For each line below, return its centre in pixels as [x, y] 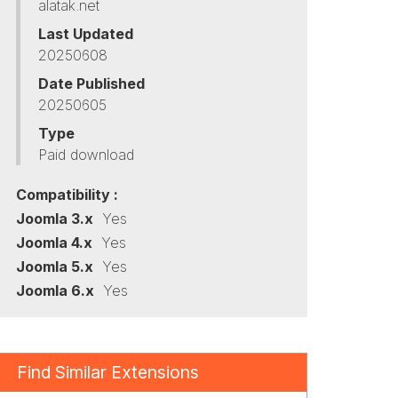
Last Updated [85, 34]
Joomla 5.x [54, 267]
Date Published [91, 84]
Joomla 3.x [54, 219]
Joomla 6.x [55, 291]
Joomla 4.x [54, 243]
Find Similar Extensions [107, 372]
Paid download [86, 155]
